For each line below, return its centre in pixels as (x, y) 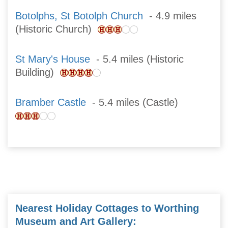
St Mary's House (53, 59)
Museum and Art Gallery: (76, 221)
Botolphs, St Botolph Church (79, 16)
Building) (38, 73)
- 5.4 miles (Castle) (135, 103)
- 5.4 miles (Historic (137, 59)
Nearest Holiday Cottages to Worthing (107, 208)
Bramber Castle (51, 103)
